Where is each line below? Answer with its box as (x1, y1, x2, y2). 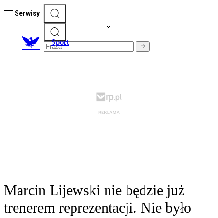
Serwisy (15, 9, 40, 17)
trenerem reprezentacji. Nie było (4, 200, 191, 216)
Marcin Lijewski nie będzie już (4, 182, 184, 199)
